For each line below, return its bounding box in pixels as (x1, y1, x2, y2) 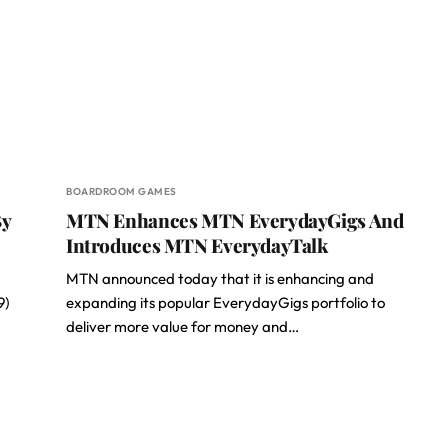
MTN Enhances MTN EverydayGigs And (66, 207, 404, 233)
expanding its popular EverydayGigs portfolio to (66, 293, 385, 312)
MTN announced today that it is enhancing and (66, 269, 374, 288)
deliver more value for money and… (66, 317, 299, 336)
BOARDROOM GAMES (66, 185, 177, 198)
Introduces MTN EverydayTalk (66, 232, 328, 258)
